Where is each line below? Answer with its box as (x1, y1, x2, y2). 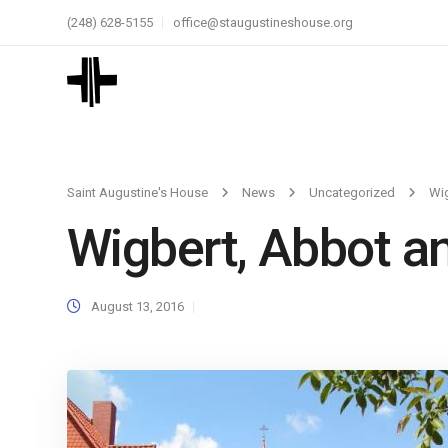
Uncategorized (309, 185, 395, 200)
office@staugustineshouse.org (173, 15, 353, 30)
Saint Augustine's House (67, 185, 208, 200)
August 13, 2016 (91, 299, 184, 314)
